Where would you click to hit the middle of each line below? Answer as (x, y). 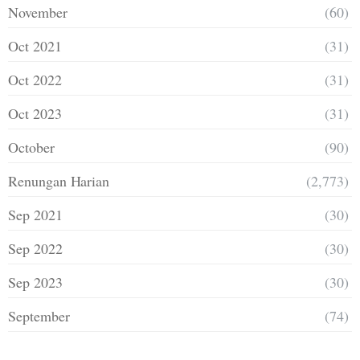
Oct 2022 (35, 79)
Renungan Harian (59, 180)
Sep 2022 (35, 248)
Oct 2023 (35, 113)
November (38, 12)
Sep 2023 (35, 282)
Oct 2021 (35, 45)
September (39, 315)
